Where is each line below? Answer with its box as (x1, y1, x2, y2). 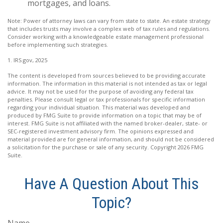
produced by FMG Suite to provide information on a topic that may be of (7, 111, 202, 119)
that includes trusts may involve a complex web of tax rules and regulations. (7, 24, 210, 32)
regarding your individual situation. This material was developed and (7, 103, 190, 111)
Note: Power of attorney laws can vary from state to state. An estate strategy (7, 16, 211, 24)
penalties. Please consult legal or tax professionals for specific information (7, 95, 205, 103)
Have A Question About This (24, 174, 199, 193)
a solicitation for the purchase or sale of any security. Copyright (7, 143, 178, 151)
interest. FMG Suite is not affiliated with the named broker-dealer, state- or (7, 119, 208, 127)
